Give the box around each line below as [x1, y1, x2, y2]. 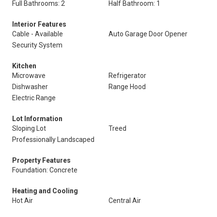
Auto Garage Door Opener [108, 30, 187, 38]
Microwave [12, 72, 46, 79]
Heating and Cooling [12, 187, 78, 195]
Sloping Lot [12, 124, 46, 132]
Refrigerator [108, 72, 146, 79]
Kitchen [12, 62, 36, 70]
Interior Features [12, 20, 66, 28]
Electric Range [12, 94, 56, 102]
